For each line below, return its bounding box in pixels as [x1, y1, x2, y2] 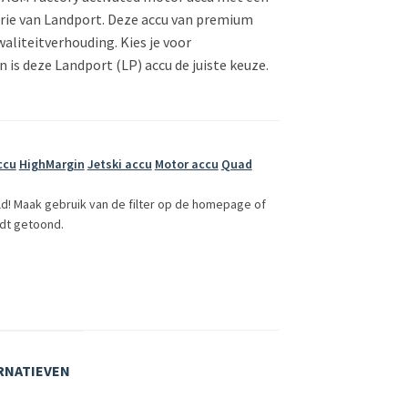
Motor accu [154, 155, 219, 172]
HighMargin [18, 155, 85, 172]
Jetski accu [87, 155, 152, 172]
